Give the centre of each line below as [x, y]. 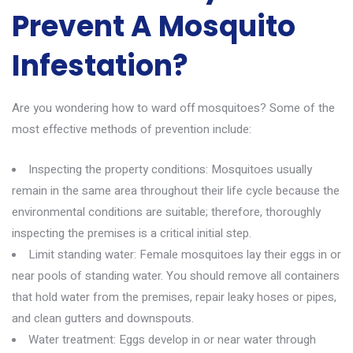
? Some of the [297, 108]
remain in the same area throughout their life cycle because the [176, 191]
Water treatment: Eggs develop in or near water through [172, 340]
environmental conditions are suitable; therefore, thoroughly [166, 212]
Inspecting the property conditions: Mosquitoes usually [170, 169]
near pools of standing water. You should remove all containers [176, 276]
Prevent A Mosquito [154, 26]
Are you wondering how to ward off [105, 108]
